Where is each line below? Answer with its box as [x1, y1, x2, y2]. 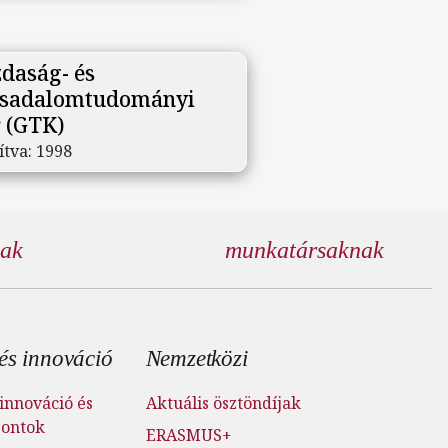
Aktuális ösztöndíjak [145, 392, 301, 415]
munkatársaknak [224, 237, 384, 264]
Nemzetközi [145, 346, 248, 372]
